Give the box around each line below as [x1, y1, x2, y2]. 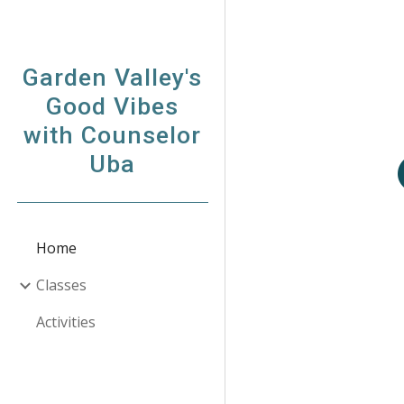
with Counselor [23, 121, 201, 150]
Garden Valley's [23, 63, 202, 92]
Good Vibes [46, 92, 179, 121]
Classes [36, 275, 87, 295]
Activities [36, 312, 96, 332]
